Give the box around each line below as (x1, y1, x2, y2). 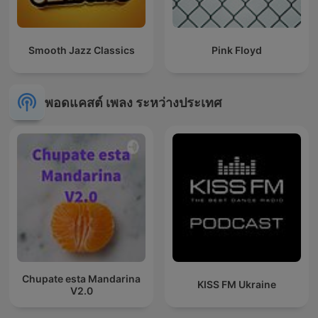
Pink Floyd (212, 44, 262, 57)
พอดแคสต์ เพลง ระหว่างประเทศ (45, 94, 221, 110)
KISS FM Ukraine (197, 278, 276, 291)
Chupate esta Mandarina (22, 272, 141, 285)
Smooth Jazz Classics (28, 44, 135, 57)
